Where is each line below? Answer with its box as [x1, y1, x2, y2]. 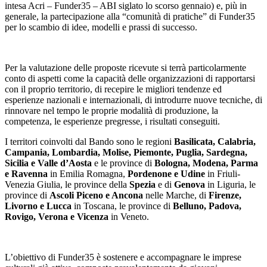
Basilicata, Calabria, [174, 136, 256, 147]
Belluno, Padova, [173, 200, 241, 211]
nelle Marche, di [143, 190, 209, 200]
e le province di [92, 157, 152, 168]
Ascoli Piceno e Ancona [49, 190, 143, 200]
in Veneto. [108, 211, 149, 222]
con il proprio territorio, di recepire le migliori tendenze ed [5, 83, 222, 94]
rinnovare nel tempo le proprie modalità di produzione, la [5, 105, 218, 116]
